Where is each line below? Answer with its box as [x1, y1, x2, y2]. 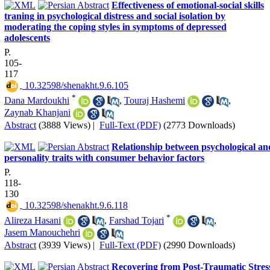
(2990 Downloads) [163, 239, 235, 250]
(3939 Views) [39, 239, 90, 250]
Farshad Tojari [109, 215, 164, 225]
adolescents [4, 32, 50, 43]
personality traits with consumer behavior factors [4, 152, 204, 163]
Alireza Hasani [4, 215, 61, 225]
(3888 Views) [39, 119, 90, 130]
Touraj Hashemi [124, 95, 185, 105]
